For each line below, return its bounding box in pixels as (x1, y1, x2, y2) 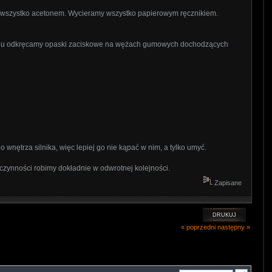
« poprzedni (181, 223, 216, 231)
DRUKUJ (212, 211, 237, 218)
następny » (217, 223, 251, 231)
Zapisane (212, 179, 242, 187)
